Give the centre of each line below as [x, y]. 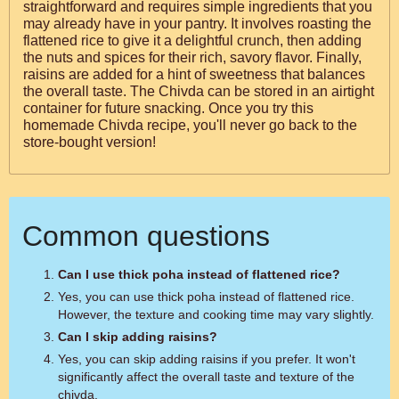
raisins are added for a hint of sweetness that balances [194, 74]
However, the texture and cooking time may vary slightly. [216, 314]
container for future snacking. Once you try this [168, 108]
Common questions [146, 236]
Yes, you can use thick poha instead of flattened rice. [206, 297]
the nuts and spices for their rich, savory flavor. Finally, [192, 57]
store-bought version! [90, 142]
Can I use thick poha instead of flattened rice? [199, 274]
